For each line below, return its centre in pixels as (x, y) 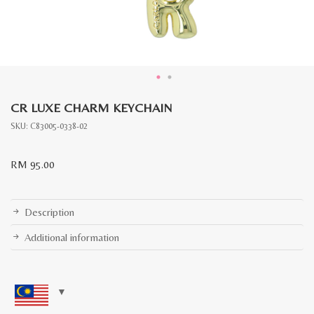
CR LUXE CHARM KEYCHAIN (91, 108)
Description (49, 212)
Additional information (72, 237)
